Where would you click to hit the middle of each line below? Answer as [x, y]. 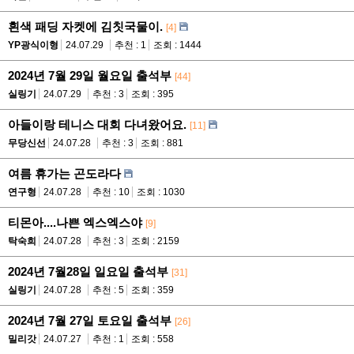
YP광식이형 [33, 45]
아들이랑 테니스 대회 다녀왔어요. [97, 125]
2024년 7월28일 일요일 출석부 [88, 272]
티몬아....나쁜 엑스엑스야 [75, 223]
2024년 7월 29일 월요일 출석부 [90, 76]
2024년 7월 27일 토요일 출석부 [90, 321]
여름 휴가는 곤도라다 [64, 174]
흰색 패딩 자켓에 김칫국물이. [85, 27]
